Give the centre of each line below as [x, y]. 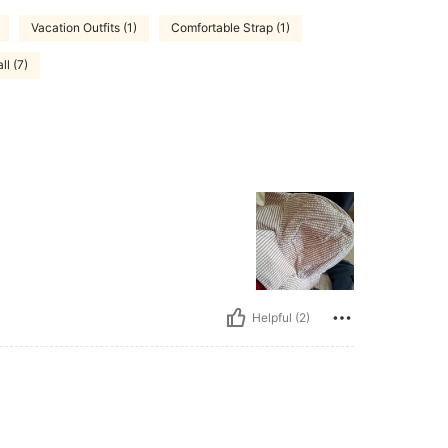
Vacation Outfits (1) [84, 28]
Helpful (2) [281, 318]
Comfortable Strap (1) [230, 28]
